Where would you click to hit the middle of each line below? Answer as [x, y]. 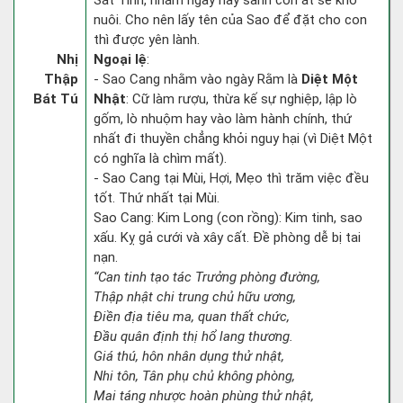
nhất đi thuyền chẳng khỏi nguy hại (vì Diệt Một [233, 139]
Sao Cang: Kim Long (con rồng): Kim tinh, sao [228, 218]
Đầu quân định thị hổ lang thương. [193, 336]
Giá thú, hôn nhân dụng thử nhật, [189, 356]
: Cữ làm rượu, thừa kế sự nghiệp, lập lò [242, 99]
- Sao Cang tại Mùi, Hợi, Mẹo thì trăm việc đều [231, 178]
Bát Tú [56, 99]
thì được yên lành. [147, 40]
